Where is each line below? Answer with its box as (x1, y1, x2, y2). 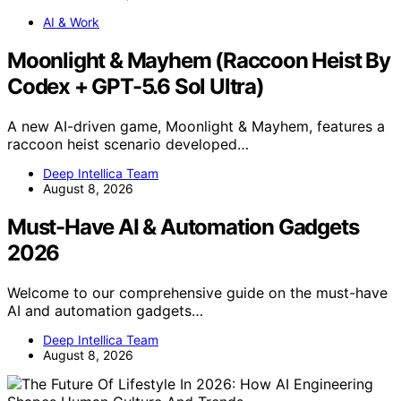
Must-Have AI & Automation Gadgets (7, 214, 359, 241)
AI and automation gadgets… (7, 302, 203, 320)
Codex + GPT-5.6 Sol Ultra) (7, 73, 264, 100)
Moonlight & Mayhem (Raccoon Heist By (7, 47, 390, 74)
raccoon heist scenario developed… (7, 135, 249, 154)
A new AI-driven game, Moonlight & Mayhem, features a (7, 117, 385, 136)
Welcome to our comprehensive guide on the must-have (7, 284, 388, 303)
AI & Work (43, 14, 99, 30)
